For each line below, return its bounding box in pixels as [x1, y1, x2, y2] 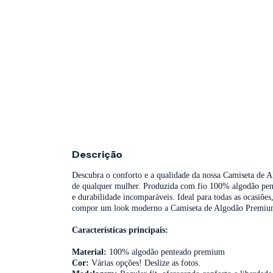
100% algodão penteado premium [107, 247, 225, 257]
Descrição [72, 147, 122, 160]
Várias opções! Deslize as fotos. [89, 258, 200, 268]
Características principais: [72, 225, 168, 235]
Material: [72, 247, 107, 257]
